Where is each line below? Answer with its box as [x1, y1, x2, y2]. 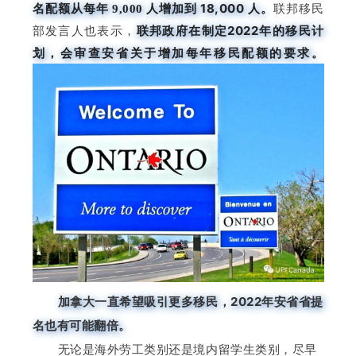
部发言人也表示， [32, 24, 137, 37]
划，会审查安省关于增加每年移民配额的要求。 [32, 44, 324, 60]
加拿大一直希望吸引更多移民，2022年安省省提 [57, 293, 324, 309]
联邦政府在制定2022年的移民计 [136, 22, 324, 38]
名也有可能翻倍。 [32, 317, 131, 333]
